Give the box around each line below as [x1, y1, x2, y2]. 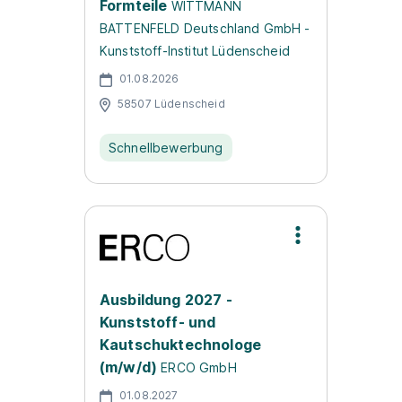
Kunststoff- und [100, 313, 216, 331]
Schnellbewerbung [109, 140, 223, 155]
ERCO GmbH [161, 360, 237, 375]
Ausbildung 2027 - [100, 291, 232, 309]
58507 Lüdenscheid [118, 96, 225, 110]
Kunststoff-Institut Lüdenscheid [100, 43, 290, 58]
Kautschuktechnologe [100, 336, 262, 354]
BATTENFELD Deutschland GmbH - [100, 21, 310, 36]
